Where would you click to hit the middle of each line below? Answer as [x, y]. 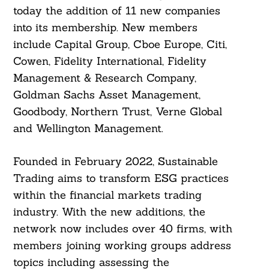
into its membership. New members [105, 28]
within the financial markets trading [107, 195]
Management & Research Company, [104, 78]
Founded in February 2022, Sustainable [115, 162]
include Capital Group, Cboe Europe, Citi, [120, 44]
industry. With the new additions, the [109, 212]
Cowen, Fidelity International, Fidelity [110, 61]
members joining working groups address [122, 246]
